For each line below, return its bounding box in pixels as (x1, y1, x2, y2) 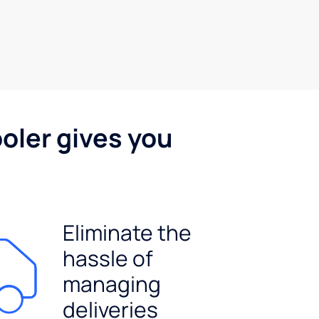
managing (63, 268, 162, 298)
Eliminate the (63, 217, 192, 247)
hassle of (63, 243, 154, 273)
